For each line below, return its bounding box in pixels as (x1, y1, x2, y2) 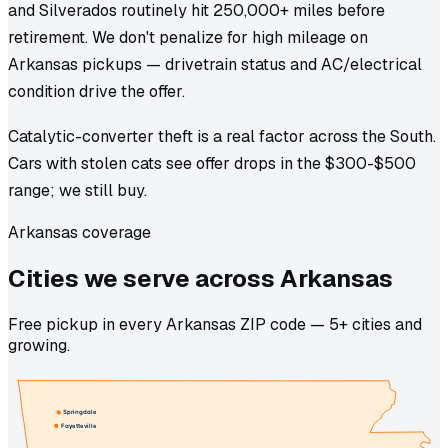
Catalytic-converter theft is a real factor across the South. (8, 126, 436, 148)
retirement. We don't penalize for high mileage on (8, 26, 368, 48)
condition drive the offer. (8, 80, 185, 102)
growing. (8, 335, 70, 357)
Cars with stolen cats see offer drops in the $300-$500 (8, 153, 416, 175)
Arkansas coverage (8, 222, 151, 244)
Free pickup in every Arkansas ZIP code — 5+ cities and (8, 314, 422, 336)
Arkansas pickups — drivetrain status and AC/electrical (8, 53, 422, 75)
